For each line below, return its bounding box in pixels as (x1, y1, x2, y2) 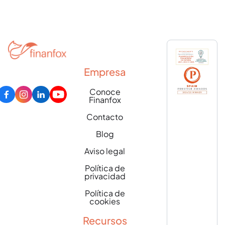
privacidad (84, 171, 126, 181)
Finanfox (88, 94, 121, 105)
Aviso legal (84, 146, 126, 156)
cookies (89, 196, 121, 206)
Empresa (83, 65, 126, 78)
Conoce (89, 86, 121, 97)
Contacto (86, 111, 124, 122)
